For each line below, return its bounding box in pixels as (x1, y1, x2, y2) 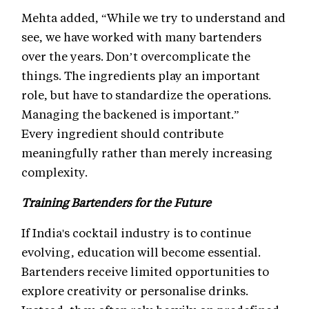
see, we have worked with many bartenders (21, 29, 261, 45)
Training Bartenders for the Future (21, 195, 211, 210)
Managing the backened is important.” (21, 106, 239, 122)
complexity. (21, 164, 88, 180)
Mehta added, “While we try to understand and (21, 10, 286, 26)
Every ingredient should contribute (21, 126, 223, 141)
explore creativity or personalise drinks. (21, 283, 248, 299)
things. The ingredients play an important (21, 68, 260, 83)
